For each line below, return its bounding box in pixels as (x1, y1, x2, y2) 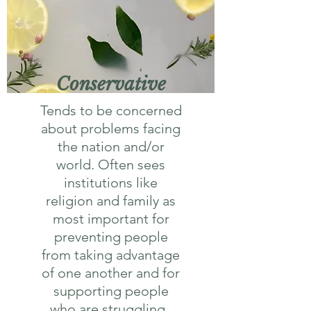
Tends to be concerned (40, 102, 182, 119)
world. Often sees (56, 156, 165, 173)
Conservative (56, 73, 166, 95)
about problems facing (41, 120, 180, 137)
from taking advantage (42, 246, 180, 263)
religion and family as (46, 192, 176, 209)
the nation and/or (57, 138, 165, 155)
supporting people (53, 283, 169, 299)
